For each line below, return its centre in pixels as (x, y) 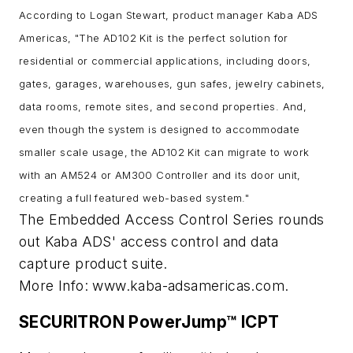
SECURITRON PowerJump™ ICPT (149, 321)
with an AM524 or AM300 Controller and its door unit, (160, 175)
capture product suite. (96, 264)
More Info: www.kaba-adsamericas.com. (154, 286)
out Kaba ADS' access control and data (149, 242)
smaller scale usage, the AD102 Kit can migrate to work (164, 152)
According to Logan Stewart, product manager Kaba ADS (169, 15)
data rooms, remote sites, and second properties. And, (163, 107)
